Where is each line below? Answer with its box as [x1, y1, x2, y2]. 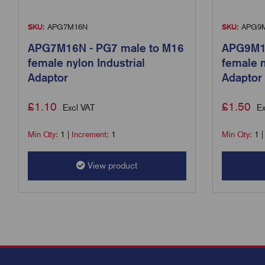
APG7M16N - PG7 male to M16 [28, 41, 184, 54]
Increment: [72, 129, 111, 139]
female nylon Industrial [28, 56, 145, 69]
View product [85, 160, 138, 171]
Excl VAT [63, 102, 95, 113]
